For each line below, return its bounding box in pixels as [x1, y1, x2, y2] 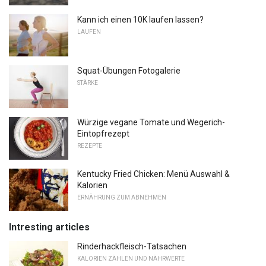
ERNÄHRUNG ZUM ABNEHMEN [77, 194, 166, 201]
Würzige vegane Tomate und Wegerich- [77, 117, 225, 127]
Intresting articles [9, 221, 90, 233]
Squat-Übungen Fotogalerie [77, 66, 180, 76]
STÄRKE [77, 80, 98, 87]
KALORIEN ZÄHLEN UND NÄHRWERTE [77, 255, 185, 262]
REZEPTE [77, 142, 102, 149]
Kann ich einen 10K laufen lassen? [77, 14, 204, 24]
